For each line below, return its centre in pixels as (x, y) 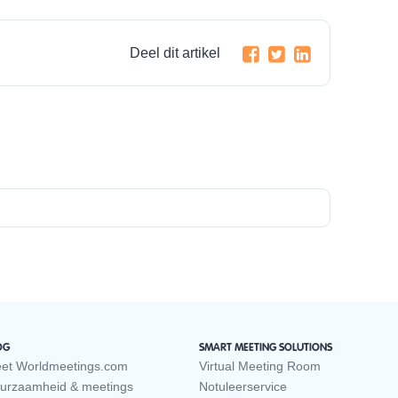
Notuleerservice (243, 387)
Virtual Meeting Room (260, 366)
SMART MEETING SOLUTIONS (266, 348)
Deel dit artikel (175, 53)
